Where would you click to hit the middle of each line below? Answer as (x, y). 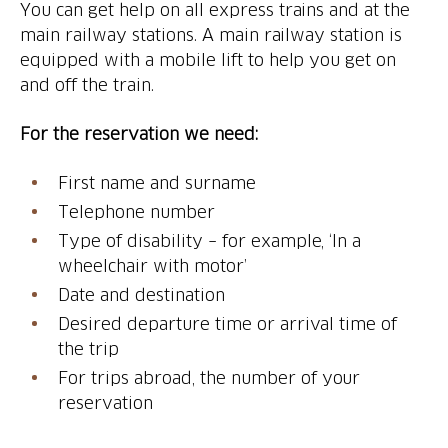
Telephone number (136, 211)
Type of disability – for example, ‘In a (210, 240)
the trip (88, 348)
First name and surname (157, 182)
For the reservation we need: (139, 133)
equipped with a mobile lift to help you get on (208, 59)
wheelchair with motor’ (152, 265)
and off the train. (87, 84)
